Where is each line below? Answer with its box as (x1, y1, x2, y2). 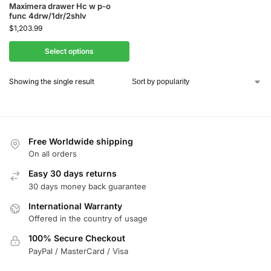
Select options (45, 47, 94, 56)
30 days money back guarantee (28, 181, 146, 191)
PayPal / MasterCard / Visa (28, 246, 128, 256)
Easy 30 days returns (28, 168, 117, 179)
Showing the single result (9, 77, 94, 86)
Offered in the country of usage (28, 214, 148, 224)
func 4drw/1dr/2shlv (9, 11, 87, 21)
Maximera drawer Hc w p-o (9, 1, 111, 11)
